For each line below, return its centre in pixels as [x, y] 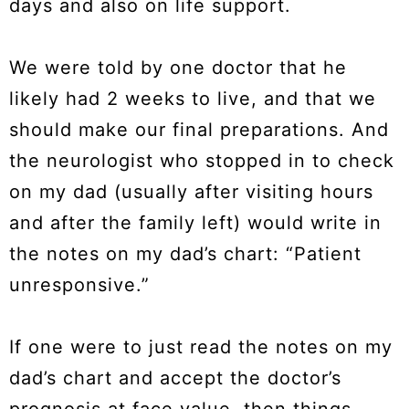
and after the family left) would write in [195, 223]
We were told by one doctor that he [178, 68]
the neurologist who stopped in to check [202, 161]
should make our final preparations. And [199, 130]
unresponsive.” [79, 285]
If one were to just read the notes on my [201, 347]
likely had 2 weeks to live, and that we [193, 99]
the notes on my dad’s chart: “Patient [185, 254]
